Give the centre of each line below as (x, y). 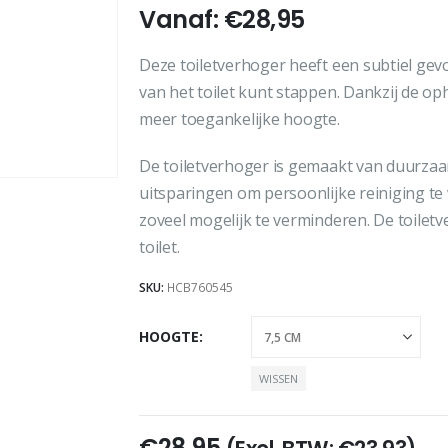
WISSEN (278, 378)
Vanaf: (181, 20)
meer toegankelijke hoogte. (239, 119)
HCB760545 (200, 287)
